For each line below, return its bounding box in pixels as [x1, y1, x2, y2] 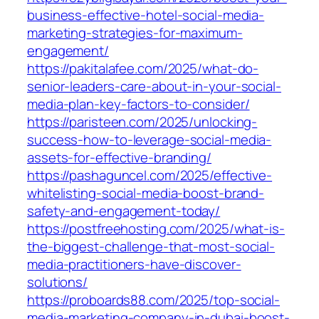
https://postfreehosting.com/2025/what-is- [27, 219, 285, 239]
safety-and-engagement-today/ [27, 202, 221, 221]
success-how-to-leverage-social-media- [27, 130, 272, 150]
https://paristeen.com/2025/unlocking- [27, 113, 258, 132]
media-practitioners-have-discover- [27, 255, 241, 274]
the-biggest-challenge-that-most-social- [27, 237, 276, 256]
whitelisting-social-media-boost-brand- [27, 184, 265, 203]
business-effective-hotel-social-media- [27, 6, 265, 25]
